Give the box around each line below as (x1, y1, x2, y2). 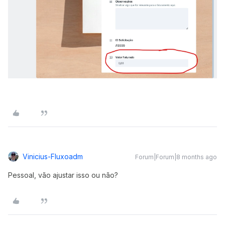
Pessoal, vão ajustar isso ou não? (8, 170, 118, 179)
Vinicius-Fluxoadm (23, 152, 83, 161)
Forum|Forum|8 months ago (135, 153, 217, 161)
